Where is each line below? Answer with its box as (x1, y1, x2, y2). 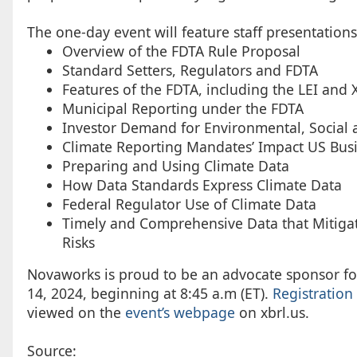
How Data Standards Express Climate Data (61, 175, 342, 194)
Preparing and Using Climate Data (61, 155, 289, 175)
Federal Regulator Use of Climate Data (61, 194, 316, 214)
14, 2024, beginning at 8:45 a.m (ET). (26, 283, 273, 303)
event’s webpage (124, 302, 235, 322)
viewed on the (26, 302, 125, 322)
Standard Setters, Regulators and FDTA (61, 60, 318, 80)
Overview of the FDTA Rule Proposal (61, 41, 300, 61)
